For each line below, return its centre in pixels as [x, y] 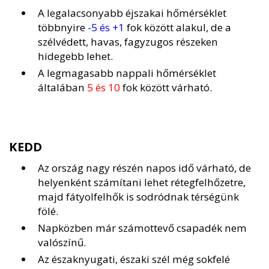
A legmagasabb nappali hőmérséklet [127, 73]
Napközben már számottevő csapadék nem [142, 228]
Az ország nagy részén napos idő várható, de [144, 168]
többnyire [63, 28]
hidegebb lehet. [75, 56]
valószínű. [62, 243]
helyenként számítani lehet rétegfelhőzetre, [142, 183]
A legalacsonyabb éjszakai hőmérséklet [132, 13]
